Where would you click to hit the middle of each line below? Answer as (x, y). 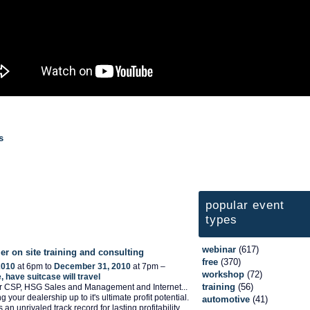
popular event (245, 205)
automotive (226, 299)
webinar (219, 249)
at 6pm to (35, 267)
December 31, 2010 (92, 267)
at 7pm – (148, 267)
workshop (223, 274)
